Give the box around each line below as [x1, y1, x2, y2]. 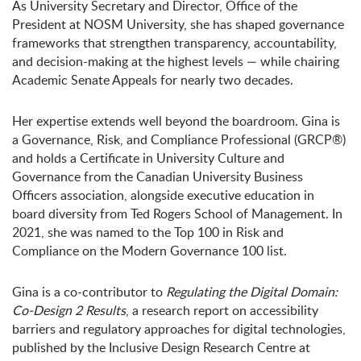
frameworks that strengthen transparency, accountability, [12, 34, 337, 52]
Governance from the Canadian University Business [12, 168, 303, 186]
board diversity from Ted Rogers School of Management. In [12, 205, 342, 223]
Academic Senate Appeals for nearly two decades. [12, 71, 293, 89]
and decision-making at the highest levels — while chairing [12, 52, 339, 71]
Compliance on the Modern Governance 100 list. [12, 242, 287, 260]
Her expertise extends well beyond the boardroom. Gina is [12, 112, 340, 131]
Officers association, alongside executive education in [12, 186, 314, 205]
